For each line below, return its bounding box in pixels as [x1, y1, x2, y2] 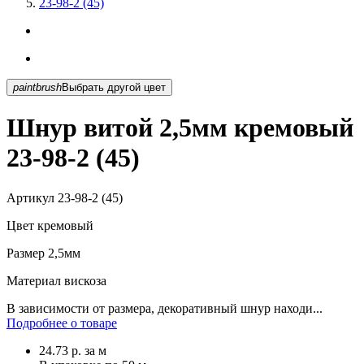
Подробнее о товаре [6, 315, 117, 330]
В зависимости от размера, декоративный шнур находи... [6, 301, 323, 315]
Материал [6, 273, 61, 288]
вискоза [61, 273, 106, 288]
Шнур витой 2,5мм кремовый [6, 113, 353, 143]
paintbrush [13, 80, 62, 93]
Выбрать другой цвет [144, 80, 166, 93]
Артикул [6, 190, 54, 205]
